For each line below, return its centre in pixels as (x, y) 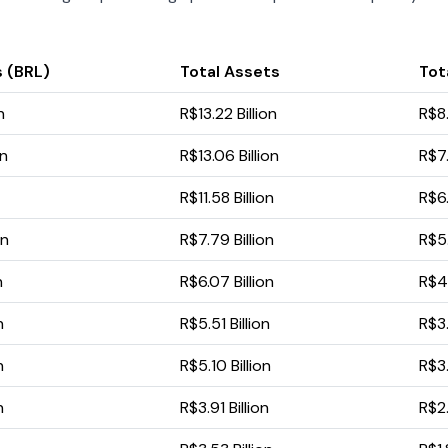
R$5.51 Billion (225, 324)
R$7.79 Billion (227, 240)
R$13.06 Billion (229, 156)
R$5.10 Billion (225, 366)
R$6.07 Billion (227, 282)
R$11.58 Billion (227, 198)
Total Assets (230, 72)
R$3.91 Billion (224, 408)
